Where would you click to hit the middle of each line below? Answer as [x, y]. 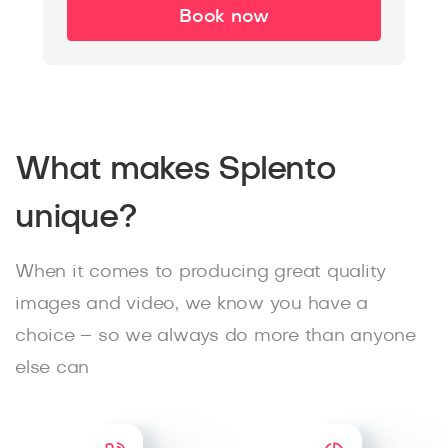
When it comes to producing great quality [200, 272]
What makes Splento [175, 169]
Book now [224, 17]
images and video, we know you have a [191, 304]
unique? [76, 217]
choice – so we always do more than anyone [215, 336]
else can [52, 368]
